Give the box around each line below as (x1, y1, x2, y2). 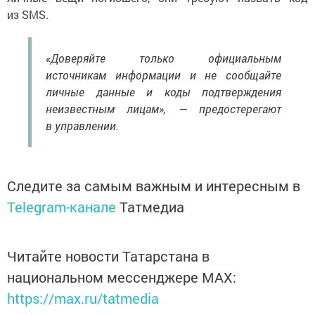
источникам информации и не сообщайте (46, 67, 281, 83)
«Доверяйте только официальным (46, 51, 281, 66)
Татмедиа (120, 198, 184, 217)
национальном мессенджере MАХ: (7, 268, 236, 287)
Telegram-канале (7, 198, 116, 217)
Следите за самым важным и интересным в (7, 176, 300, 195)
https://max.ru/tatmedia (7, 289, 159, 308)
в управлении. (46, 118, 119, 134)
